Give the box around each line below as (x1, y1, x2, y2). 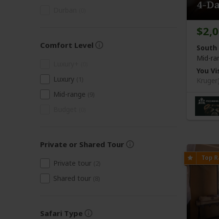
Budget (53, 105, 77, 114)
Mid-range (53, 89, 86, 99)
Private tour (53, 158, 91, 168)
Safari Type (40, 208, 83, 218)
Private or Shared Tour (40, 139, 124, 149)
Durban (53, 5, 77, 15)
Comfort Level (40, 40, 93, 50)
